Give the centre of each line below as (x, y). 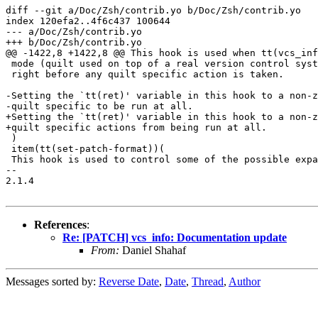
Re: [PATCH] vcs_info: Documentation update (175, 237)
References (60, 224)
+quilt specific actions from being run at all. (136, 127)
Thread (208, 281)
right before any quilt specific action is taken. (145, 74)
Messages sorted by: (52, 281)
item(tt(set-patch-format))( (85, 148)
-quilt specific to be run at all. (99, 106)
